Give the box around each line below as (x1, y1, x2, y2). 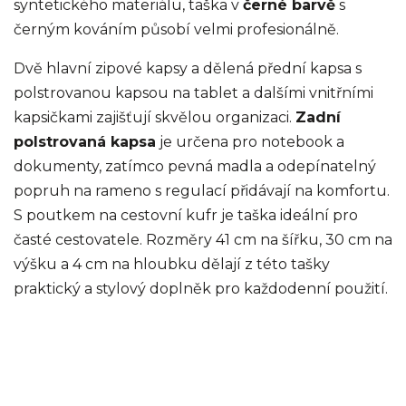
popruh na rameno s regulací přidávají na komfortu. (14, 182, 390, 200)
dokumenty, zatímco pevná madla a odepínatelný (14, 158, 376, 176)
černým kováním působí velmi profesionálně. (14, 21, 339, 39)
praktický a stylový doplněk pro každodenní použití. (14, 280, 388, 298)
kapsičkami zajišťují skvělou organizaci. (14, 109, 295, 127)
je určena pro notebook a (156, 133, 344, 151)
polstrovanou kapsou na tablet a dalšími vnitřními (14, 84, 373, 102)
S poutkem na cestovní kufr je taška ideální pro (14, 207, 358, 225)
